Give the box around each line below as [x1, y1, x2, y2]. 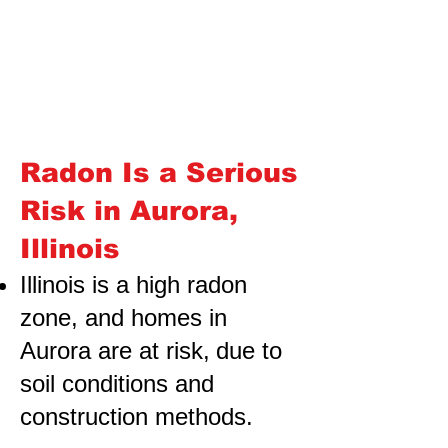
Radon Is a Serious [20, 158, 298, 188]
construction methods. [20, 403, 253, 430]
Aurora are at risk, [20, 337, 210, 364]
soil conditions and [20, 370, 214, 397]
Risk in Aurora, [20, 196, 238, 226]
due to [216, 337, 282, 364]
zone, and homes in [20, 304, 227, 331]
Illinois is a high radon [20, 271, 247, 298]
